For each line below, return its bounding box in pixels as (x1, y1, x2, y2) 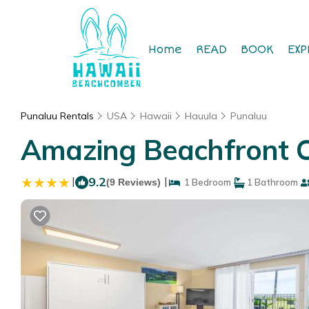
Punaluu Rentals (21, 110, 97, 122)
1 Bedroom (180, 177, 231, 188)
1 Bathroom (245, 177, 298, 188)
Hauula (185, 110, 217, 122)
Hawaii (140, 110, 172, 122)
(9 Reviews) (106, 177, 161, 188)
